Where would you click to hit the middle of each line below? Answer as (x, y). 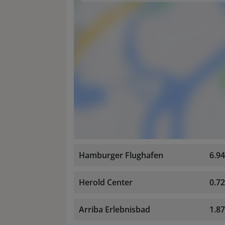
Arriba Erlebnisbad (115, 210)
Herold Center (106, 183)
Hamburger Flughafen (121, 155)
